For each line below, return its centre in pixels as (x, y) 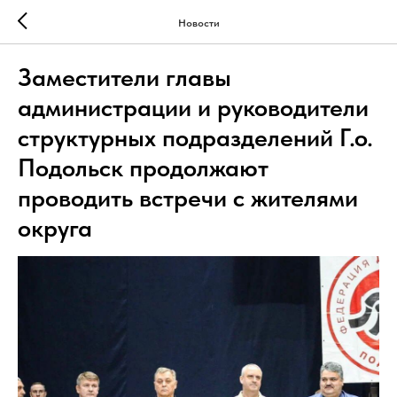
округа (55, 228)
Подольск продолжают (143, 167)
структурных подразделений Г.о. (195, 137)
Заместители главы (125, 77)
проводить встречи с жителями (188, 198)
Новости (198, 23)
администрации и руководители (193, 107)
